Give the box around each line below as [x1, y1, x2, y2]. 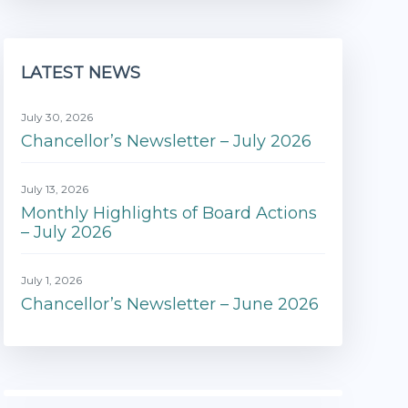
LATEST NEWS [20, 62, 140, 83]
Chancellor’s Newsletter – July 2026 [20, 130, 311, 151]
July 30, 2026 [20, 109, 93, 124]
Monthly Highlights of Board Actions [20, 202, 317, 223]
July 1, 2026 [20, 272, 82, 287]
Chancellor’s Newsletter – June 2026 [20, 293, 319, 314]
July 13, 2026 [20, 181, 88, 196]
